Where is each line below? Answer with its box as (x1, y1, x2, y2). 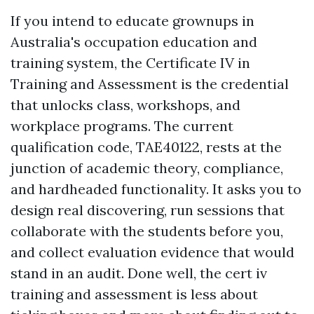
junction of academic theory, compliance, (11, 159, 283, 177)
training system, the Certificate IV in (11, 54, 250, 71)
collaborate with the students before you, (11, 222, 283, 240)
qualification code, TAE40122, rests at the (11, 138, 282, 156)
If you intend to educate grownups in (11, 12, 254, 29)
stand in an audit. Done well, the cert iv (11, 264, 267, 282)
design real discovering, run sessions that (11, 201, 285, 219)
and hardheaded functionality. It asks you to (11, 180, 301, 198)
